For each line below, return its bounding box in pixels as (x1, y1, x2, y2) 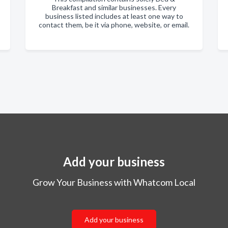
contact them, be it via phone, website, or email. (39, 20, 189, 29)
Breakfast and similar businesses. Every (52, 3, 176, 12)
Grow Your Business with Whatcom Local (33, 177, 195, 188)
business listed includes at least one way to (45, 12, 183, 20)
